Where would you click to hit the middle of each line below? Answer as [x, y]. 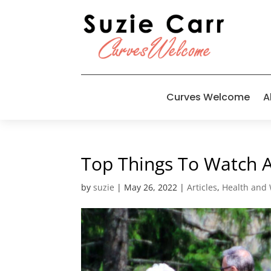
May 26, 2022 [151, 187]
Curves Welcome [208, 97]
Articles [202, 187]
